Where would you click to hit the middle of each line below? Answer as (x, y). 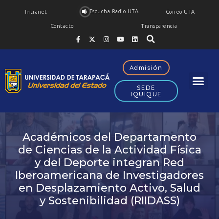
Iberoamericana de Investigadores (109, 175)
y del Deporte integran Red (109, 163)
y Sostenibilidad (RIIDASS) (109, 201)
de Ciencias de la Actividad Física (109, 150)
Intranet (36, 11)
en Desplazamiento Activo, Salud (109, 188)
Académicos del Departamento (109, 137)
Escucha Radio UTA (114, 11)
